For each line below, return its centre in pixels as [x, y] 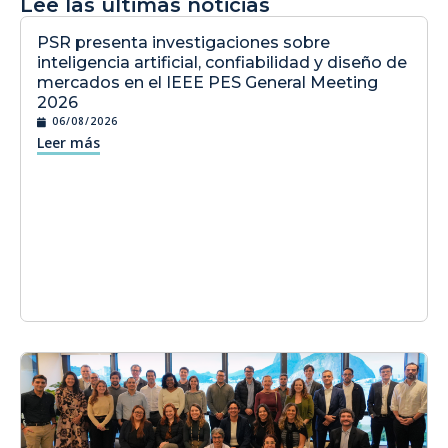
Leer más [68, 143]
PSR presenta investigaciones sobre [183, 43]
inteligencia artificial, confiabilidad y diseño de [222, 63]
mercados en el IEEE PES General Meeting [207, 83]
